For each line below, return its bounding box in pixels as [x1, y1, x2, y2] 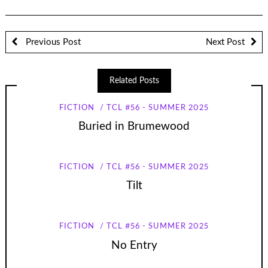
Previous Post [23, 38, 81, 47]
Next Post [206, 38, 245, 47]
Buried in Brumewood [78, 121, 190, 133]
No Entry [111, 239, 157, 251]
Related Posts [109, 77, 159, 86]
